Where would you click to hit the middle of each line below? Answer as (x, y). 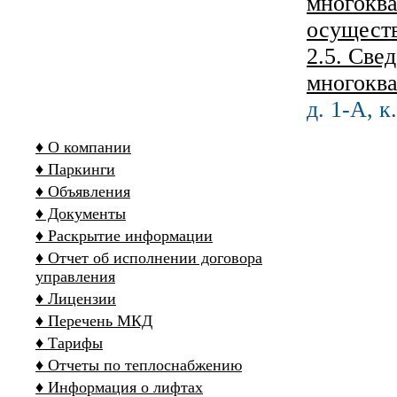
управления (75, 276)
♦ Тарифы (69, 343)
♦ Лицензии (76, 299)
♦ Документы (81, 214)
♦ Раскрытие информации (124, 236)
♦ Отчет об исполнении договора (149, 258)
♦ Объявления (83, 191)
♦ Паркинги (75, 169)
